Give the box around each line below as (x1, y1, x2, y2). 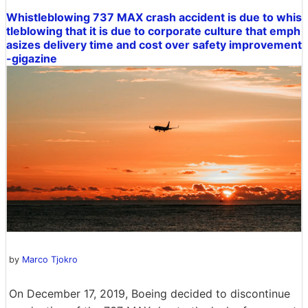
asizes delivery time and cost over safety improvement (6, 37, 302, 52)
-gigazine (6, 51, 57, 65)
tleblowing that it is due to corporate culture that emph (6, 23, 300, 38)
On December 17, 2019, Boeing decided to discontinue (9, 286, 290, 300)
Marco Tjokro (22, 254, 78, 265)
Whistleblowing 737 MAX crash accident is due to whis (6, 10, 302, 24)
